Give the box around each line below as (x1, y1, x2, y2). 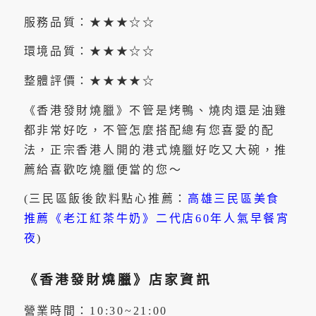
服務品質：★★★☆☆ (23, 16, 156, 28)
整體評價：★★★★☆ (23, 74, 156, 87)
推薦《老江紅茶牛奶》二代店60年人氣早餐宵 (23, 212, 290, 225)
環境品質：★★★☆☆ (23, 45, 156, 58)
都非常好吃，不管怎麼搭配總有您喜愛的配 (23, 123, 275, 136)
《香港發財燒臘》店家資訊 (23, 272, 212, 288)
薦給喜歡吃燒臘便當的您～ (23, 163, 183, 176)
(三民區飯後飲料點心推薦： (23, 193, 188, 205)
